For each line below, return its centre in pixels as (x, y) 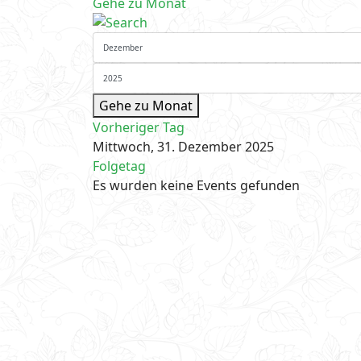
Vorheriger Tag (138, 127)
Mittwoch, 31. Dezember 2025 (183, 147)
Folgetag (119, 166)
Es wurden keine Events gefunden (196, 185)
